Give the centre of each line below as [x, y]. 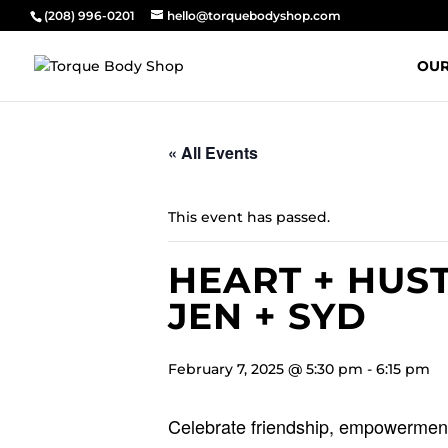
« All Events [213, 152]
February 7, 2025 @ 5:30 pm [265, 369]
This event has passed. [249, 217]
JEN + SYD [267, 316]
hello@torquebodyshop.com [254, 15]
